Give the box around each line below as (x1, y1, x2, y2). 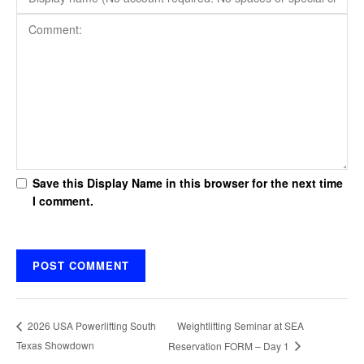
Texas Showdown (16, 337, 94, 352)
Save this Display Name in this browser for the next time (32, 175, 343, 192)
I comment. (32, 193, 93, 210)
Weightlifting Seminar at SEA (177, 318, 305, 332)
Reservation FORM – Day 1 (168, 338, 292, 353)
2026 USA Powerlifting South (25, 318, 156, 333)
